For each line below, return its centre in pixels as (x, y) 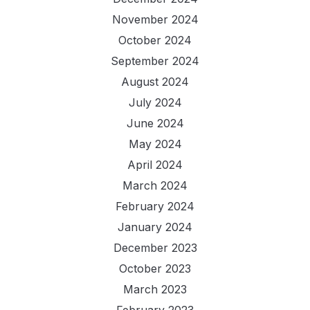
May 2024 (155, 144)
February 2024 (155, 207)
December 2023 (155, 248)
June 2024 (155, 124)
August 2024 (155, 82)
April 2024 (155, 165)
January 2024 (155, 227)
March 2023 (155, 290)
